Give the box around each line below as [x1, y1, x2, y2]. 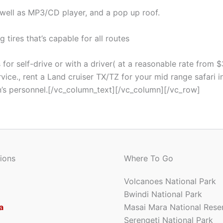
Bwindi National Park [124, 189, 202, 199]
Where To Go [124, 153, 173, 163]
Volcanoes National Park [124, 176, 216, 186]
